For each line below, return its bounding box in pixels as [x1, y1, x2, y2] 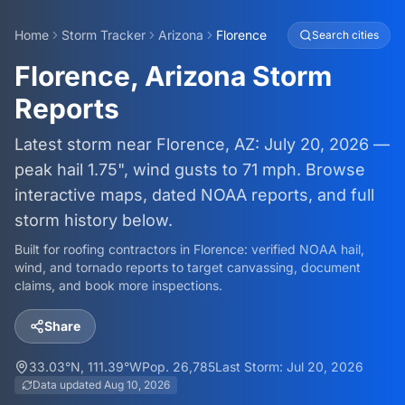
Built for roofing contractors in [14, 241, 193, 257]
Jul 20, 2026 [287, 359, 363, 374]
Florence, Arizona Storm [14, 60, 332, 92]
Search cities [312, 28, 379, 42]
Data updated [33, 378, 104, 391]
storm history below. [14, 211, 173, 230]
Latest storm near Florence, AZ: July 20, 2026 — [14, 135, 390, 154]
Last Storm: [215, 359, 287, 374]
